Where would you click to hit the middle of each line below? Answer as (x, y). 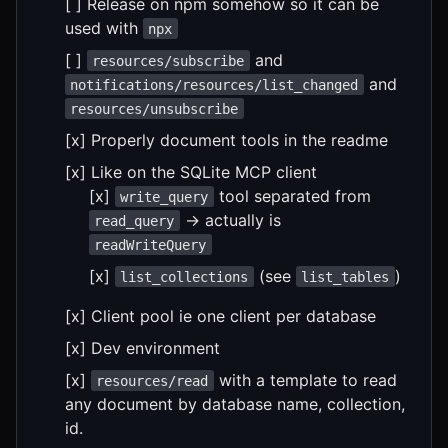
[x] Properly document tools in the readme (226, 139)
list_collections (184, 276)
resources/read (152, 380)
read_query (134, 220)
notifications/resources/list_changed (214, 84)
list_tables (345, 276)
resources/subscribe (168, 60)
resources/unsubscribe (154, 108)
